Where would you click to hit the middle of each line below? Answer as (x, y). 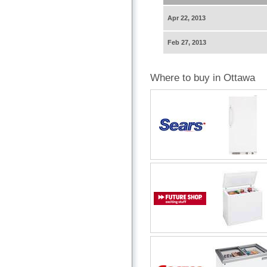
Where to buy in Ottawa (203, 78)
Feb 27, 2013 (187, 43)
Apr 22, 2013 (187, 18)
